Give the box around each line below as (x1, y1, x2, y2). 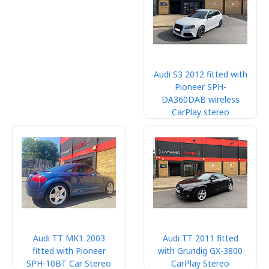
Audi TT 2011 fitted (162, 232, 238, 244)
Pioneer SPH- (174, 81, 226, 92)
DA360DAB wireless (161, 94, 240, 105)
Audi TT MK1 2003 (32, 232, 105, 244)
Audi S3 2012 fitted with (153, 68, 247, 80)
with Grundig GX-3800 (158, 245, 243, 256)
